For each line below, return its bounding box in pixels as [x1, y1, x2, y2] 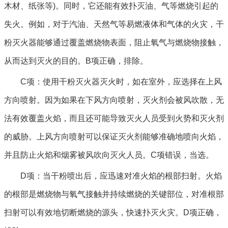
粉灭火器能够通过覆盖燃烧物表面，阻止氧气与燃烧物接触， [4, 38, 224, 47]
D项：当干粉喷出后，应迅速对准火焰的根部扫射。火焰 [20, 172, 222, 180]
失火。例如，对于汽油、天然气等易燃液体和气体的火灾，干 [4, 20, 224, 28]
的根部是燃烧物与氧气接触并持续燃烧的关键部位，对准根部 [4, 190, 224, 198]
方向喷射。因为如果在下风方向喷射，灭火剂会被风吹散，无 [4, 96, 224, 104]
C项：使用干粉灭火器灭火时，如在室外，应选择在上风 [20, 77, 222, 86]
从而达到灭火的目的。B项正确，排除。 [4, 56, 148, 65]
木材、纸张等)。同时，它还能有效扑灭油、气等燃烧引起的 [4, 2, 218, 10]
